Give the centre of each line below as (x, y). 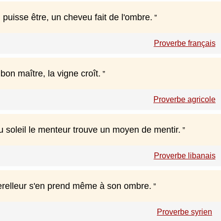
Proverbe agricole (184, 100)
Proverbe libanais (184, 156)
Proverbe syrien (184, 212)
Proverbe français (184, 43)
